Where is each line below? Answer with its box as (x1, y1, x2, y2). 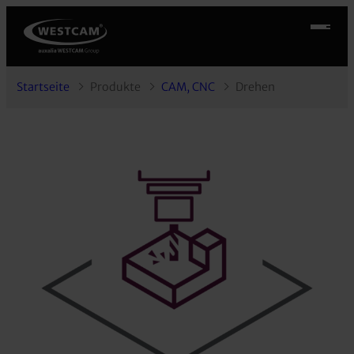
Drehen (235, 80, 276, 95)
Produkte (90, 80, 141, 95)
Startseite (17, 80, 70, 95)
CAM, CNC (161, 80, 216, 95)
